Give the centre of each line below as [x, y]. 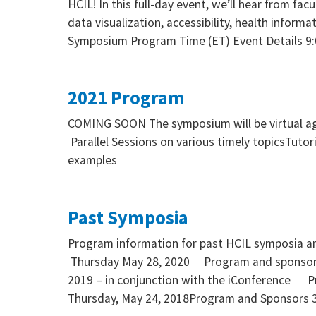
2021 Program [126, 98]
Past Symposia [128, 218]
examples [94, 160]
